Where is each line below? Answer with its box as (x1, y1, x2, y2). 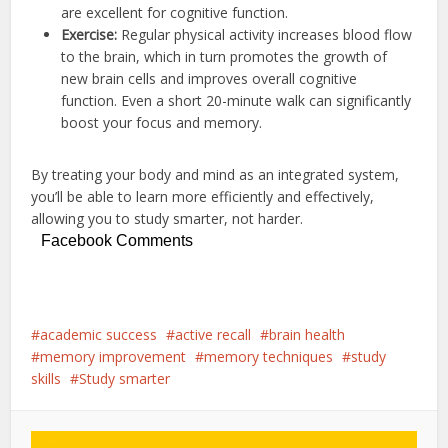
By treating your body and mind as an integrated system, (31, 165, 400, 185)
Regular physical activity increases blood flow (117, 25, 413, 45)
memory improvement (40, 347, 187, 367)
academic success (40, 325, 158, 345)
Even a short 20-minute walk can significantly (121, 91, 412, 111)
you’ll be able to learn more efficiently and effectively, (31, 187, 375, 207)
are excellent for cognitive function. (61, 3, 289, 23)
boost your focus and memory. (61, 113, 263, 133)
